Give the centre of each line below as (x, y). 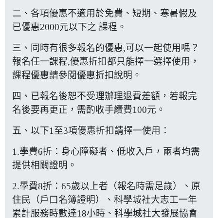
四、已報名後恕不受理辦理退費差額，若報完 (105, 96)
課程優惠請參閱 (45, 75)
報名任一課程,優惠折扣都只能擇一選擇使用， (106, 61)
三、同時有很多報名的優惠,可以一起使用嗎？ (106, 48)
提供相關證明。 (45, 165)
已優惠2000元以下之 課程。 (69, 27)
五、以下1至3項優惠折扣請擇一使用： (91, 130)
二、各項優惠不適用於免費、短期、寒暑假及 (105, 13)
